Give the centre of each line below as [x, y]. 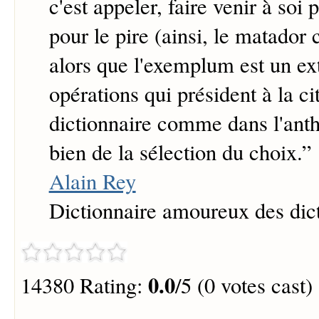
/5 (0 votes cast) [244, 285]
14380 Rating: [84, 285]
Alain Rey [92, 182]
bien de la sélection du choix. [175, 152]
